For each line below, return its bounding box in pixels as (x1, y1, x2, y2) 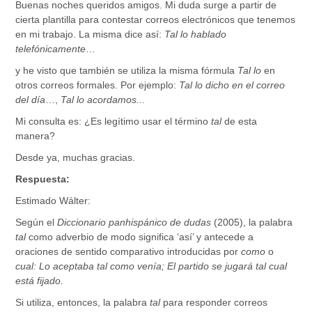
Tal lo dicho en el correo (179, 79, 286, 91)
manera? (15, 130, 56, 141)
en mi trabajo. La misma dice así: (15, 28, 165, 40)
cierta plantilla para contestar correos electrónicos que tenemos (15, 13, 296, 25)
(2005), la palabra (211, 216, 293, 228)
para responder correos (160, 296, 268, 308)
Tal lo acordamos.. (61, 93, 143, 105)
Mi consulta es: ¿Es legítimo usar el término (15, 115, 212, 127)
